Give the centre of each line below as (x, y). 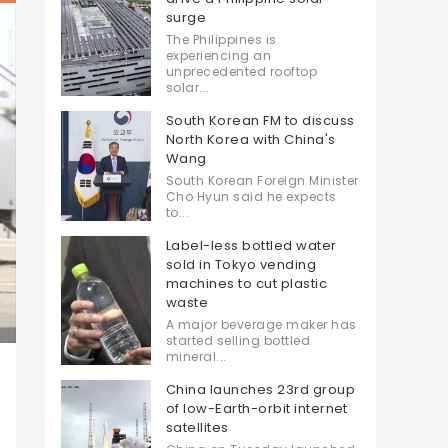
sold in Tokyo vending (241, 264)
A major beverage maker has (261, 324)
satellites (197, 427)
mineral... (196, 356)
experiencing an (219, 55)
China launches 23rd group (260, 389)
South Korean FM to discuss (260, 120)
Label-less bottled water (251, 245)
